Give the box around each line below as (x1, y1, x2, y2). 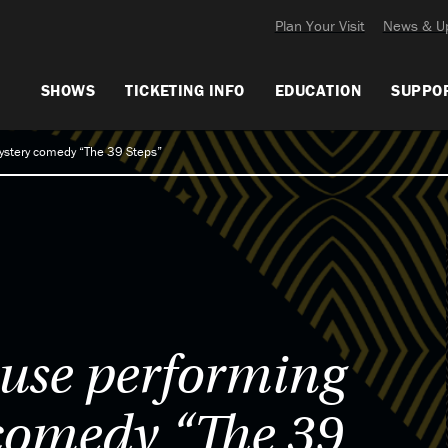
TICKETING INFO (125, 79, 245, 100)
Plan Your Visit (274, 15, 365, 35)
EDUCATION (274, 79, 362, 100)
